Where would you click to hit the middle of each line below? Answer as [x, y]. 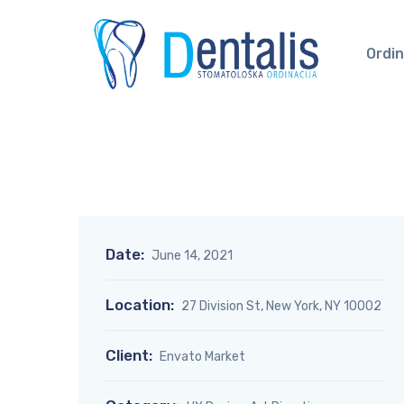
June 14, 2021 [192, 256]
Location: [140, 305]
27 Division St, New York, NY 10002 [281, 306]
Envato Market [202, 357]
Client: [129, 355]
